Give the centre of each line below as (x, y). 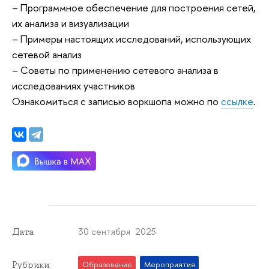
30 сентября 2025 (117, 231)
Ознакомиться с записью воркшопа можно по (116, 101)
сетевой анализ (47, 54)
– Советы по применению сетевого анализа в (115, 70)
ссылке (237, 101)
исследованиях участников (74, 85)
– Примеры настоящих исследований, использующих (131, 38)
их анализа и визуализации (71, 23)
